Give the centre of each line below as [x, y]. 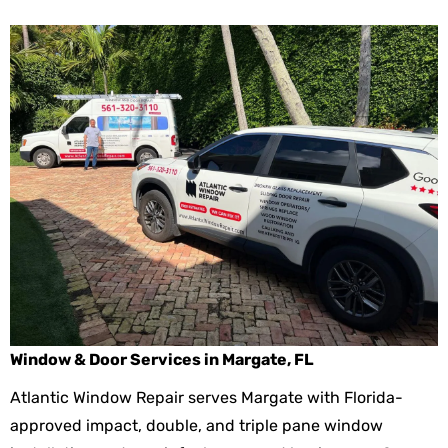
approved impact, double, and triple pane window [196, 425]
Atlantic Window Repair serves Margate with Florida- [206, 397]
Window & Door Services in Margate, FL [162, 359]
